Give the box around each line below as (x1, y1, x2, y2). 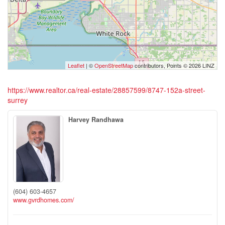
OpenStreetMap (94, 61, 133, 69)
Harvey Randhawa (68, 115, 124, 124)
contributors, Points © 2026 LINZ (133, 61, 214, 69)
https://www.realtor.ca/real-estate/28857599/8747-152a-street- (8, 85, 205, 95)
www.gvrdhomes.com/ (13, 195, 74, 204)
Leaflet (68, 61, 84, 69)
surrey (8, 95, 28, 105)
